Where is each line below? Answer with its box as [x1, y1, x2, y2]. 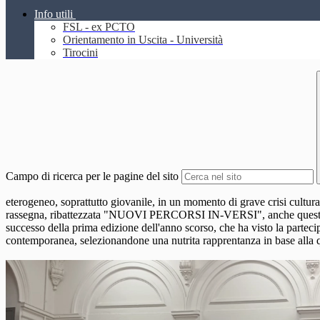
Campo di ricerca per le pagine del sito [6, 170, 179, 183]
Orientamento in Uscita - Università [63, 34, 223, 46]
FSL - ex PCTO [63, 21, 135, 34]
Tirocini [63, 46, 98, 59]
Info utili [34, 8, 73, 21]
